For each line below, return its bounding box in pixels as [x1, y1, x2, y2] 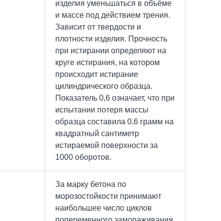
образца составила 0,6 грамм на [55, 117, 174, 126]
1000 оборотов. [55, 152, 111, 161]
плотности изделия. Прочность [55, 34, 167, 43]
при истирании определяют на [55, 46, 166, 55]
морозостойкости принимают [55, 191, 161, 200]
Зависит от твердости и [55, 22, 141, 31]
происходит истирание [55, 70, 138, 78]
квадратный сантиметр [55, 129, 139, 138]
